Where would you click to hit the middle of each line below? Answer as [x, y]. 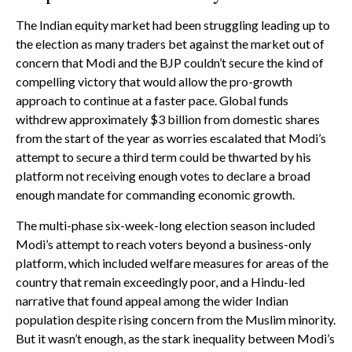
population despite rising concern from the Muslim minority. [176, 320]
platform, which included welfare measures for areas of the [172, 263]
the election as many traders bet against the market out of [170, 44]
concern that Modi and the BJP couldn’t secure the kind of [170, 63]
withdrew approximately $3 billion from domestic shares [168, 119]
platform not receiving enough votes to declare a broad [163, 176]
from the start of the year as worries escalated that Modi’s [171, 138]
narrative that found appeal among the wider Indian [152, 301]
